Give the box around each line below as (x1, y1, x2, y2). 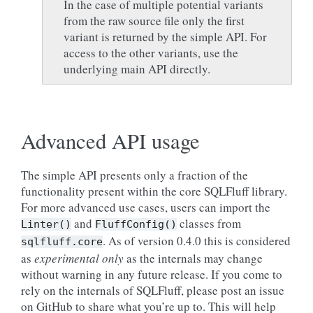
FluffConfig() (95, 218, 177, 231)
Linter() (21, 218, 71, 231)
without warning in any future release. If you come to (21, 266, 282, 282)
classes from (177, 215, 241, 231)
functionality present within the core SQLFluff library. (21, 183, 287, 199)
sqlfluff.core (21, 235, 103, 248)
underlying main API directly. (64, 61, 210, 77)
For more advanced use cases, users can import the (21, 199, 270, 215)
